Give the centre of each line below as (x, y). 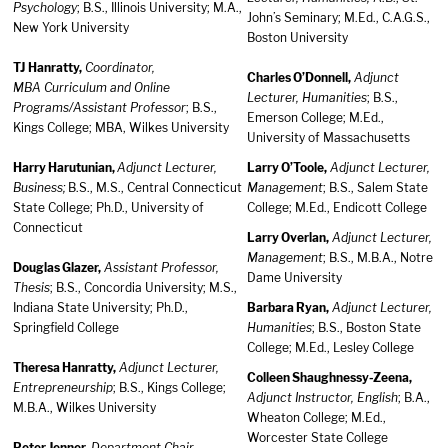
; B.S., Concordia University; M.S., (143, 287)
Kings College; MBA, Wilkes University (121, 127)
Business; (39, 187)
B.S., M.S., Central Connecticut (155, 187)
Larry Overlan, (288, 237)
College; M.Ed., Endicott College (337, 207)
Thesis (31, 287)
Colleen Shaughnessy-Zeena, (329, 377)
